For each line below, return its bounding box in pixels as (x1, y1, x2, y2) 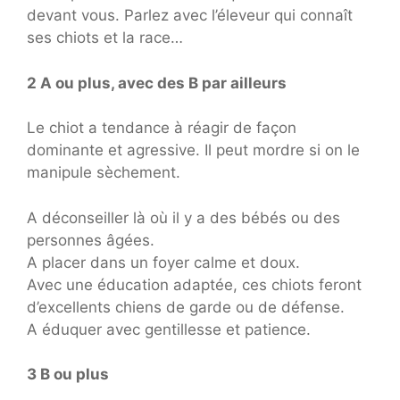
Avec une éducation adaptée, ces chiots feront (27, 275, 362, 294)
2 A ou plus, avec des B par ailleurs (27, 73, 287, 92)
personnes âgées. (27, 230, 154, 249)
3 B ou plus (27, 365, 109, 383)
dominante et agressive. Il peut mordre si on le (27, 141, 360, 159)
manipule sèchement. (27, 163, 180, 181)
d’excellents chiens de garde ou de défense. (27, 297, 345, 316)
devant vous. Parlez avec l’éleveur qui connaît (27, 6, 353, 24)
